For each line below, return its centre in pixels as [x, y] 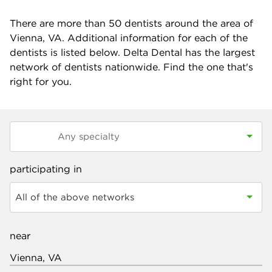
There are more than [59, 23]
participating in [46, 169]
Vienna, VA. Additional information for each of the [129, 38]
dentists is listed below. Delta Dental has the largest [132, 52]
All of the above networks [75, 197]
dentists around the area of [187, 23]
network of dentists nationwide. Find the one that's [131, 67]
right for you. [41, 81]
